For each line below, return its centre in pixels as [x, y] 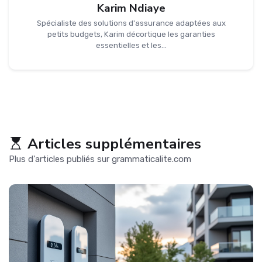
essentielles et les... [131, 46]
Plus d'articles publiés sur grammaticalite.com [100, 159]
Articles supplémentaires [114, 144]
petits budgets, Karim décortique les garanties [131, 35]
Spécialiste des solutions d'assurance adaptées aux [131, 23]
